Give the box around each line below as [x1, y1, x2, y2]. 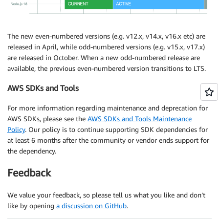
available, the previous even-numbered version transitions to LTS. [7, 64, 206, 72]
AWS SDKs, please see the [7, 114, 88, 123]
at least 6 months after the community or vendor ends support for [7, 135, 209, 144]
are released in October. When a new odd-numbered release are [7, 53, 200, 62]
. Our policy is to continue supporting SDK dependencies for [25, 125, 208, 133]
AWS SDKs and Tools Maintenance [88, 114, 192, 123]
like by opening [7, 201, 56, 210]
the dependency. [7, 146, 56, 155]
